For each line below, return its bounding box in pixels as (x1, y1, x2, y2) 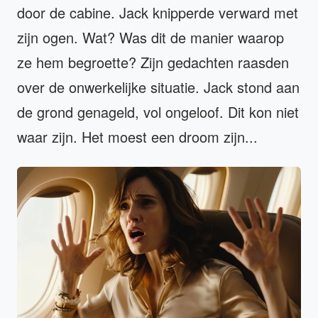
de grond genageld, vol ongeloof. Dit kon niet (17, 102, 299, 123)
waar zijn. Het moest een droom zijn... (17, 126, 258, 148)
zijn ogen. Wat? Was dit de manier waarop (17, 27, 284, 48)
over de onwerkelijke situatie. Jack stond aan (17, 77, 300, 98)
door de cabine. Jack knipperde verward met (17, 2, 298, 23)
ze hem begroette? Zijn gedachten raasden (17, 52, 289, 73)
